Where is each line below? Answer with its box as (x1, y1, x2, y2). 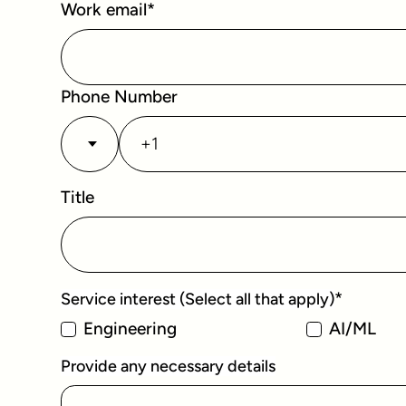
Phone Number (61, 86, 179, 108)
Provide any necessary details (61, 356, 276, 377)
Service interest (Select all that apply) (61, 288, 335, 309)
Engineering (82, 318, 177, 340)
